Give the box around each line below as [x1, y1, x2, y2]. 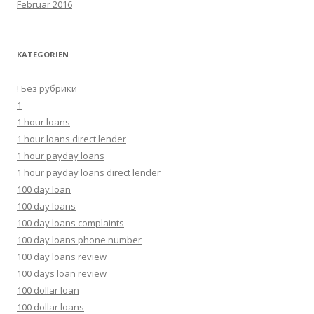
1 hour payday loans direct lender [17, 166, 161, 179]
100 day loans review [17, 250, 107, 263]
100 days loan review [17, 267, 107, 280]
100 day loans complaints [17, 217, 124, 229]
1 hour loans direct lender [17, 132, 126, 145]
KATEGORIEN [17, 49, 69, 60]
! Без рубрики [17, 82, 77, 95]
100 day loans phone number [17, 233, 142, 246]
